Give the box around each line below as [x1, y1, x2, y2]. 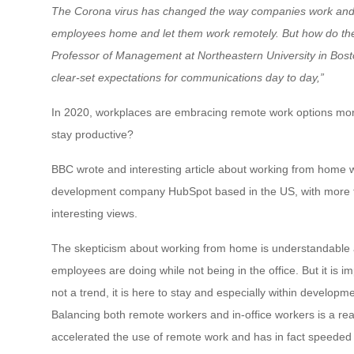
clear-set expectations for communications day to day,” [51, 70, 324, 84]
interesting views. [51, 206, 137, 220]
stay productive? [51, 127, 134, 141]
